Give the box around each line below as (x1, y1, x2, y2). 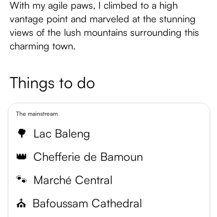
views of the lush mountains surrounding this (10, 26, 199, 38)
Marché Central (33, 172, 112, 187)
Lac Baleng (33, 126, 90, 140)
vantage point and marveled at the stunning (10, 13, 196, 25)
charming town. (10, 40, 76, 52)
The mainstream (16, 110, 58, 117)
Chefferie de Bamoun (33, 149, 143, 164)
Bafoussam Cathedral (32, 196, 142, 210)
